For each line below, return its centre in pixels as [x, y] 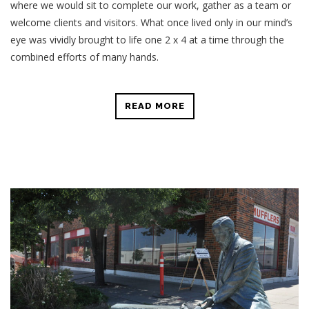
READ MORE [154, 106]
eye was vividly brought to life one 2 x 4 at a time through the [147, 39]
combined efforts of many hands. [84, 57]
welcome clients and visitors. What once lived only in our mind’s [151, 22]
